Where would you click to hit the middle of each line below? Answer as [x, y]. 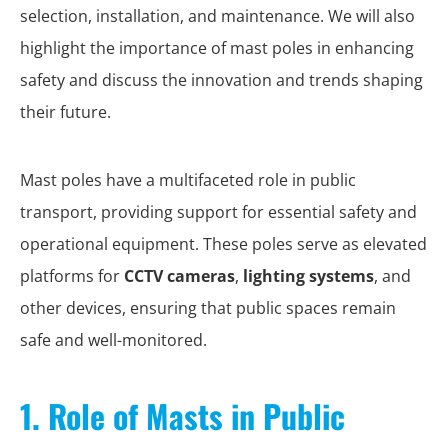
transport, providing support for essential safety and [218, 212]
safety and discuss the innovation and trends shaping [221, 80]
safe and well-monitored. [113, 340]
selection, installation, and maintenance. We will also [217, 16]
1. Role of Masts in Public [182, 415]
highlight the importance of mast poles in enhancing [217, 48]
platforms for [72, 276]
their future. [65, 112]
